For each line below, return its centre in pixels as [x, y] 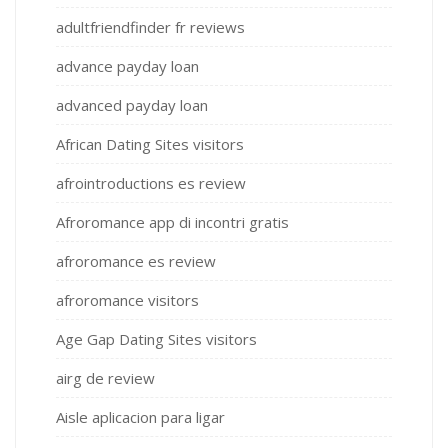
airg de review [105, 378]
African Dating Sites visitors [150, 144]
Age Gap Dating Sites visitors [156, 339]
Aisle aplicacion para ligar [140, 417]
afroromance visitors [127, 300]
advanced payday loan [132, 105]
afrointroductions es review [151, 183]
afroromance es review [136, 261]
